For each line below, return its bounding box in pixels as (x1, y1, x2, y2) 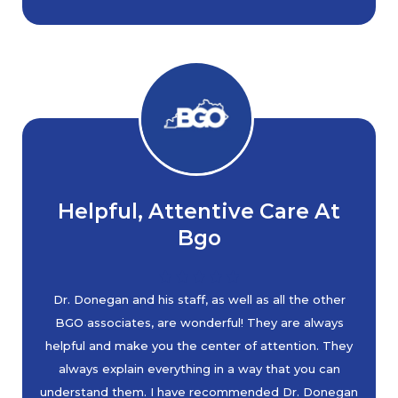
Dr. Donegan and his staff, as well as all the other (52, 292, 346, 306)
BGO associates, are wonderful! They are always (54, 315, 344, 330)
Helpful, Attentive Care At (58, 198, 340, 224)
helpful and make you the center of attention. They (45, 338, 353, 353)
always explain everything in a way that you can (58, 362, 340, 376)
